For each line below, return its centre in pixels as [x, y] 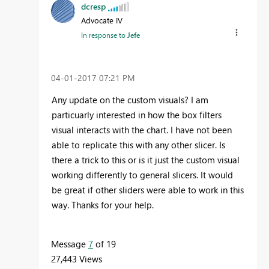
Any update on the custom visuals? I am [130, 99]
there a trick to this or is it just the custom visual [146, 159]
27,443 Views [77, 258]
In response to [104, 35]
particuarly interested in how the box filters [137, 114]
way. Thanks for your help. [103, 204]
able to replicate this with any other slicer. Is [138, 144]
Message [70, 243]
